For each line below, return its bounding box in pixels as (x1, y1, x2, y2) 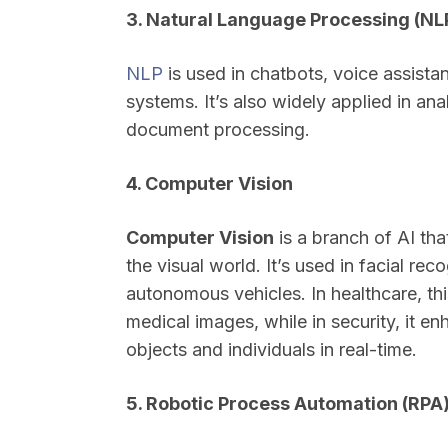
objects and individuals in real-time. (126, 339, 417, 360)
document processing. (126, 119, 310, 140)
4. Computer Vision (126, 173, 293, 194)
